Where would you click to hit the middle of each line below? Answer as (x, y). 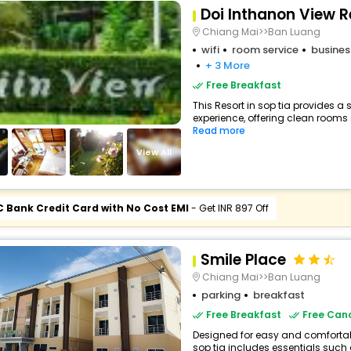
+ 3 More (227, 65)
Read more (219, 130)
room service (265, 50)
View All (154, 152)
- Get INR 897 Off (228, 208)
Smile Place (243, 260)
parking (221, 295)
